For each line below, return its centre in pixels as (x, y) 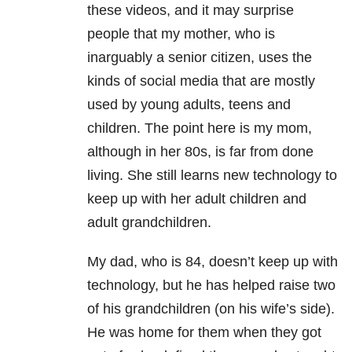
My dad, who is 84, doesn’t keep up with (213, 262)
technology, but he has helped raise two (211, 286)
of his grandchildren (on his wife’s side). (211, 309)
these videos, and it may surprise (191, 11)
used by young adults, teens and (189, 105)
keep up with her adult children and (197, 199)
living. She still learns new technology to (212, 176)
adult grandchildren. (149, 223)
